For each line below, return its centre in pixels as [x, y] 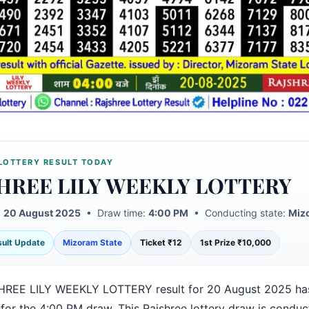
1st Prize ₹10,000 [235, 243]
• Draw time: [114, 213]
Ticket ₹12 [161, 243]
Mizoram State [92, 243]
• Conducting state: [238, 213]
